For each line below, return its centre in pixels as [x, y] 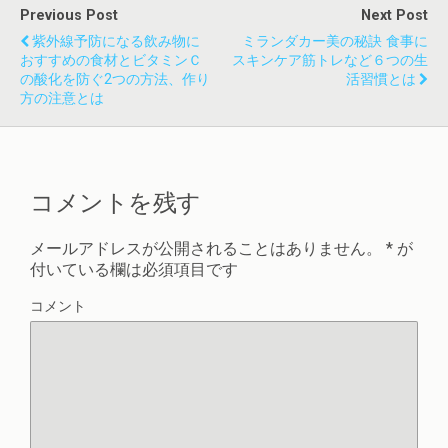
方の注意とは [62, 98]
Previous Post [69, 15]
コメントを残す [115, 201]
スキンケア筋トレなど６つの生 [330, 60]
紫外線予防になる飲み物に [116, 41]
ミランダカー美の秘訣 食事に [335, 41]
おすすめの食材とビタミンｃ [111, 60]
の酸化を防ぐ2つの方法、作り [115, 79]
